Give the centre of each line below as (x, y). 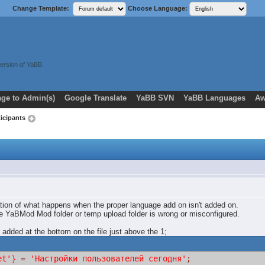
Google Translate (95, 98)
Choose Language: (158, 8)
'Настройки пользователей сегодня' (109, 259)
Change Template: (42, 8)
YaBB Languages (214, 98)
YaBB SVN (155, 98)
